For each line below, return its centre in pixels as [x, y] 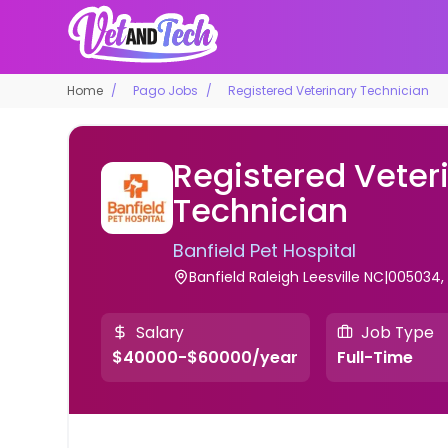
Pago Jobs [166, 90]
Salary [160, 332]
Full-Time [374, 358]
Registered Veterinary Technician [329, 90]
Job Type [397, 332]
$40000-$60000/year [205, 358]
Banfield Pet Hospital [264, 250]
